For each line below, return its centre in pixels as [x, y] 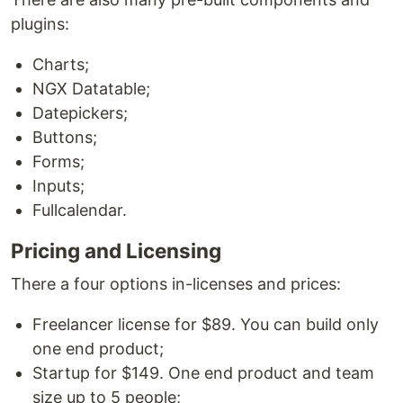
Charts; [61, 64]
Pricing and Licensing [116, 251]
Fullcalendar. [80, 210]
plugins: [40, 24]
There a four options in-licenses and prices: [176, 284]
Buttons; [65, 137]
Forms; [58, 161]
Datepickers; [80, 113]
